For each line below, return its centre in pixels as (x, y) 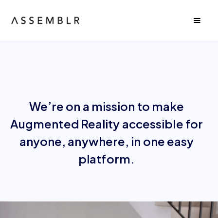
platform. (107, 159)
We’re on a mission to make (107, 106)
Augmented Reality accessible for (107, 124)
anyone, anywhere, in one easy (107, 141)
